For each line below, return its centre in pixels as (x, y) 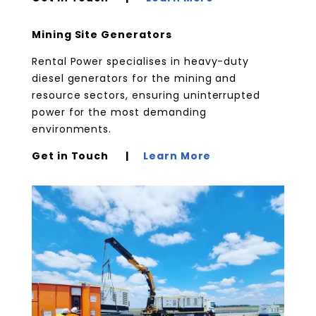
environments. (72, 129)
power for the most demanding (119, 112)
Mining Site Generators (102, 34)
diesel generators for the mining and (134, 78)
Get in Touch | (87, 156)
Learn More (177, 156)
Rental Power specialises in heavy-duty (140, 61)
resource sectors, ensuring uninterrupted (146, 95)
